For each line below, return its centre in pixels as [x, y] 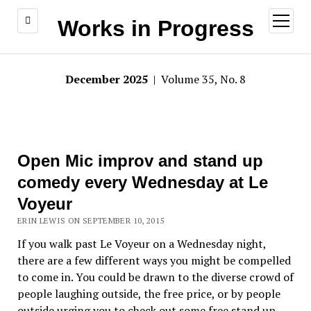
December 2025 [108, 79]
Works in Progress [155, 28]
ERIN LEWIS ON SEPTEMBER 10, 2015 [91, 220]
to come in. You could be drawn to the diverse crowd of [155, 277]
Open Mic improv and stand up [140, 161]
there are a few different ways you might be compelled [154, 260]
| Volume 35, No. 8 [198, 79]
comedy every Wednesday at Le [142, 182]
